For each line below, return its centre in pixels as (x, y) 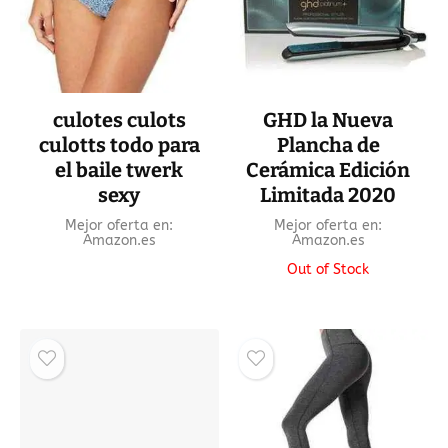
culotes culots (119, 119)
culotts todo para (119, 144)
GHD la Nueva (328, 119)
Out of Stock (328, 269)
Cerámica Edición (328, 169)
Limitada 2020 (328, 194)
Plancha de (328, 144)
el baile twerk (119, 169)
